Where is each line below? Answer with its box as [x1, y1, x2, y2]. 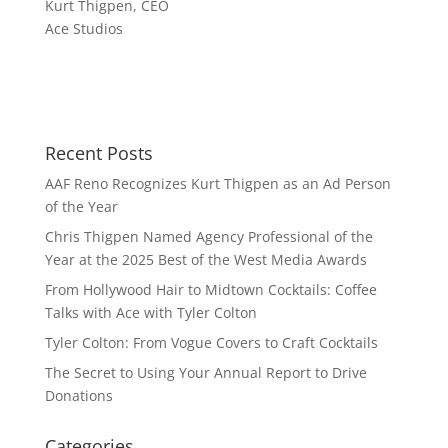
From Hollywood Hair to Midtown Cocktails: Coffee [44, 280, 377, 299]
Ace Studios [44, 19, 123, 38]
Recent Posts [44, 141, 153, 165]
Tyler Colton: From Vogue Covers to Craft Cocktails [44, 333, 378, 352]
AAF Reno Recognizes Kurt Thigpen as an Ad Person [44, 174, 391, 193]
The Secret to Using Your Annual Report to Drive [44, 363, 367, 382]
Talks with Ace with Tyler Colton [44, 303, 257, 322]
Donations [44, 386, 113, 405]
